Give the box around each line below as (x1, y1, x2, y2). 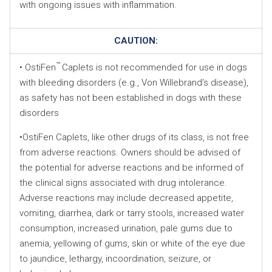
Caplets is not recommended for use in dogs (62, 61, 247, 73)
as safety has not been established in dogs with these (19, 92, 242, 103)
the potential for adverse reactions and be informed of (19, 161, 243, 173)
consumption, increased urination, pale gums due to (19, 222, 233, 234)
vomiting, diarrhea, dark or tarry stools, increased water (19, 207, 244, 219)
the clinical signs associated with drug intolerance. (19, 177, 227, 188)
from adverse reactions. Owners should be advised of (19, 146, 240, 158)
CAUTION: (114, 35, 158, 46)
